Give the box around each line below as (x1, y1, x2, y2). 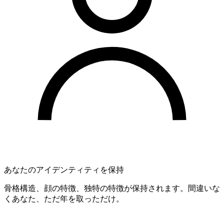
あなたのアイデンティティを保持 (4, 165, 124, 174)
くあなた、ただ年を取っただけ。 (4, 194, 124, 203)
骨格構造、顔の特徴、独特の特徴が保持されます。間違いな (4, 184, 220, 192)
